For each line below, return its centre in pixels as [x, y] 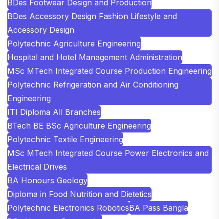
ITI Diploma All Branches [54, 112]
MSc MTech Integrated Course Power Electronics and [108, 153]
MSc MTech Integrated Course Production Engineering [109, 71]
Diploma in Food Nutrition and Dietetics [79, 194]
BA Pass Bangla [159, 208]
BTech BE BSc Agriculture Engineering [79, 125]
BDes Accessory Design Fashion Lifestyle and [92, 16]
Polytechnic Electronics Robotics [68, 208]
